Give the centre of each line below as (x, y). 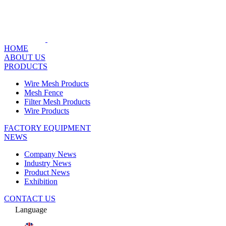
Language (31, 210)
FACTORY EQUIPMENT (47, 128)
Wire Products (47, 111)
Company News (50, 154)
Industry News (48, 163)
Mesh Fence (44, 93)
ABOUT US (25, 57)
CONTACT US (30, 199)
